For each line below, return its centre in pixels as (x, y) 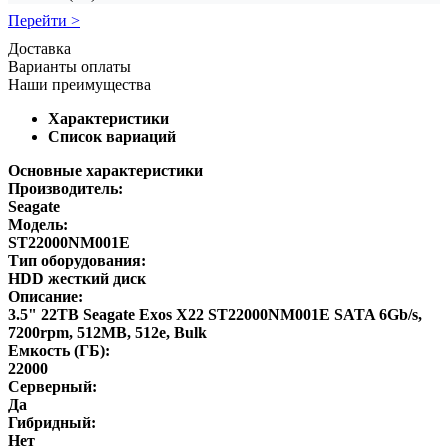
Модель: (38, 224)
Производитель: (65, 188)
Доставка (39, 48)
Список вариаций (112, 136)
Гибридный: (52, 422)
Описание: (45, 296)
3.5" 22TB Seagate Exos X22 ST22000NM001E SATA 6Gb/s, (215, 314)
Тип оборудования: (77, 260)
